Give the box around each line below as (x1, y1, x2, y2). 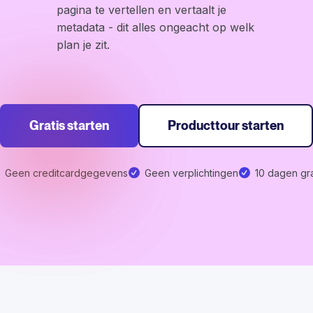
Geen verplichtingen (144, 167, 238, 180)
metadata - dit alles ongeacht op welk (57, 20, 255, 35)
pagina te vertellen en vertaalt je (57, 3, 227, 17)
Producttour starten (168, 118, 284, 133)
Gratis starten (29, 118, 109, 133)
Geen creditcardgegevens (4, 167, 128, 180)
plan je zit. (57, 38, 110, 52)
